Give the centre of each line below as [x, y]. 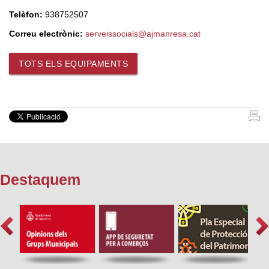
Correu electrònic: [46, 34]
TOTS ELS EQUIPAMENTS [73, 63]
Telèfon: [26, 14]
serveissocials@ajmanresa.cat [143, 34]
